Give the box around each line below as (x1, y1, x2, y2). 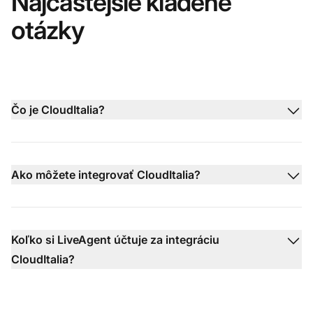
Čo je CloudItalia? (11, 103, 105, 117)
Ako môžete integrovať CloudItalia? (11, 168, 201, 182)
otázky (11, 15, 84, 46)
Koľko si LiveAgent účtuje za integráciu (11, 233, 219, 247)
